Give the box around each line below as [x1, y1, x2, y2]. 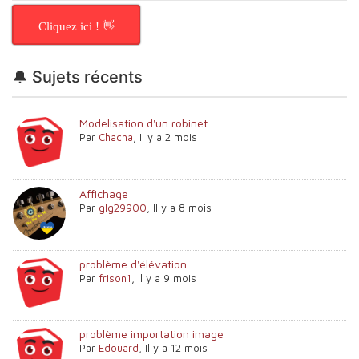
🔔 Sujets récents [12, 67, 143, 87]
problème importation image [79, 327, 224, 341]
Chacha [99, 130, 134, 143]
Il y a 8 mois [153, 200, 212, 214]
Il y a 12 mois [145, 341, 208, 355]
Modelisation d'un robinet [79, 115, 208, 130]
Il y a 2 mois [139, 130, 198, 143]
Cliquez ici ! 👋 [38, 19, 115, 33]
